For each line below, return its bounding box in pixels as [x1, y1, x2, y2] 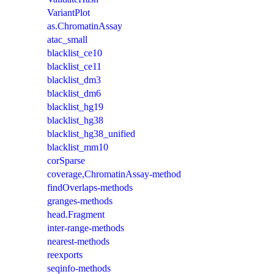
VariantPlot [47, 7, 90, 18]
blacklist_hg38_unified [47, 128, 135, 139]
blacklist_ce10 [47, 47, 102, 58]
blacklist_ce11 [47, 61, 102, 72]
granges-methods [47, 195, 113, 206]
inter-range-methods [47, 222, 124, 233]
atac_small [47, 34, 87, 45]
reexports [47, 249, 83, 260]
